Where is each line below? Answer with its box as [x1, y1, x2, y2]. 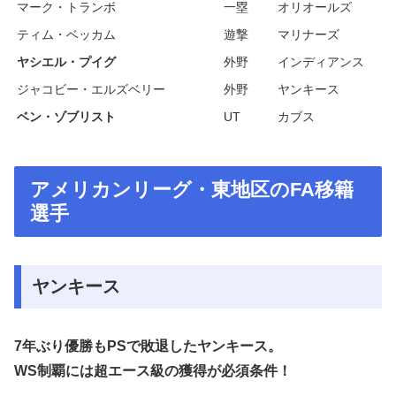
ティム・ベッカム [17, 27, 116, 42]
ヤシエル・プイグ [17, 55, 116, 70]
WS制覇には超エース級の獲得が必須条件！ [14, 362, 292, 378]
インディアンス [278, 55, 364, 70]
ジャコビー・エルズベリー [17, 82, 165, 97]
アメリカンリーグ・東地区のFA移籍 [29, 179, 354, 202]
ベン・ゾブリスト [17, 110, 116, 125]
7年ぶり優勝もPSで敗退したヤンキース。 [14, 338, 282, 354]
